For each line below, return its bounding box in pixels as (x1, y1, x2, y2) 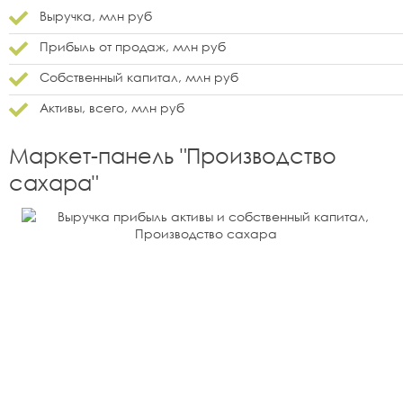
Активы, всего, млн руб (40, 98, 184, 116)
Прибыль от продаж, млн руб (40, 37, 226, 55)
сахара (9, 168, 92, 196)
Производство (186, 141, 336, 169)
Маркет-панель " (9, 141, 186, 169)
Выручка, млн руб (40, 6, 152, 24)
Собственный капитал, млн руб (40, 67, 238, 85)
